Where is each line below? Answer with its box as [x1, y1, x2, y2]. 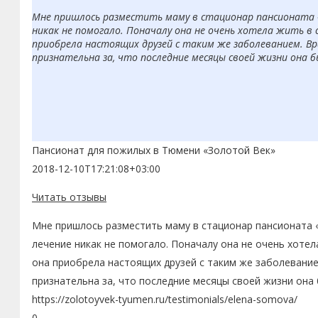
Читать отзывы [32, 190, 106, 204]
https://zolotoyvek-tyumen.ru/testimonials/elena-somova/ [32, 292, 297, 307]
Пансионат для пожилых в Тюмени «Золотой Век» [32, 143, 275, 158]
